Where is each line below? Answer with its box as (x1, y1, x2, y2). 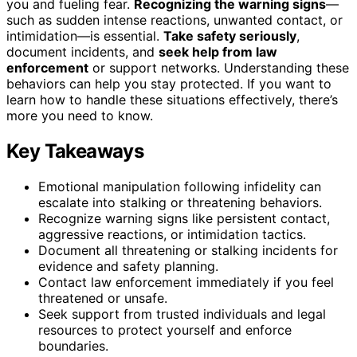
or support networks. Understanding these (88, 59, 349, 76)
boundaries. (38, 337, 108, 354)
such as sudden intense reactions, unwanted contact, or (6, 11, 343, 28)
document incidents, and (6, 43, 159, 60)
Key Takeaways (6, 139, 144, 163)
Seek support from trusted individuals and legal (38, 305, 326, 322)
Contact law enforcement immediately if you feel (38, 273, 334, 290)
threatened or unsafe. (38, 289, 167, 306)
